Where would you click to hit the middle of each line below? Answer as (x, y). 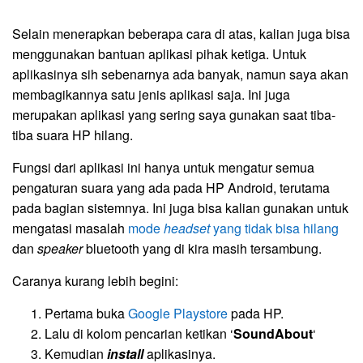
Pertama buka (86, 314)
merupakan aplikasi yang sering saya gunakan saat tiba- (174, 115)
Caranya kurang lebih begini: (95, 281)
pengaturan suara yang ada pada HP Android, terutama (171, 188)
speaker (62, 249)
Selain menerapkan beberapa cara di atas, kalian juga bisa (181, 34)
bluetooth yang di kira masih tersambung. (204, 249)
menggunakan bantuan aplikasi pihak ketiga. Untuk (159, 54)
